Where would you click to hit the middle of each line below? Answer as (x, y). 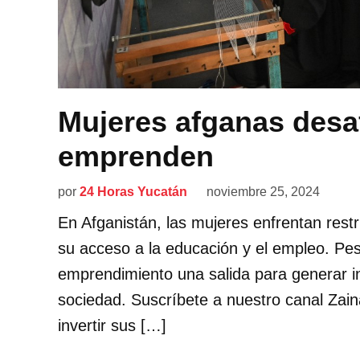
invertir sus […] (112, 325)
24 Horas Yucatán (133, 191)
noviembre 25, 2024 (263, 191)
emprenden (136, 156)
